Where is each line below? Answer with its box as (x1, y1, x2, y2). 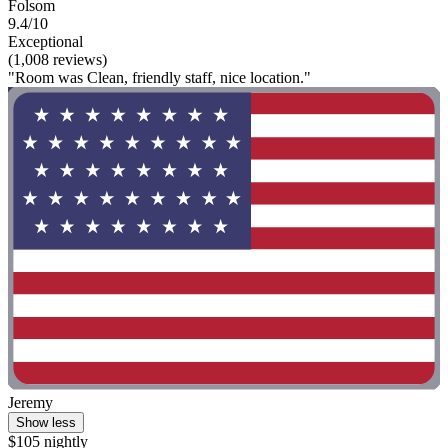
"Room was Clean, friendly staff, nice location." (8, 69, 311, 87)
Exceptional (8, 33, 83, 51)
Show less (16, 414, 76, 430)
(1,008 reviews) (8, 51, 107, 69)
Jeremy (8, 393, 53, 411)
